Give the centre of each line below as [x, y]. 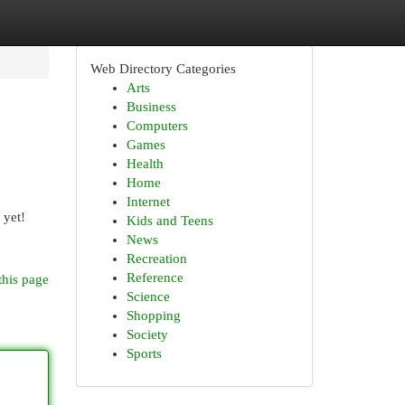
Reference [155, 278]
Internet [148, 202]
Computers [157, 126]
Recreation [156, 259]
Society [147, 334]
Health [145, 164]
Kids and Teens [170, 221]
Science [148, 297]
